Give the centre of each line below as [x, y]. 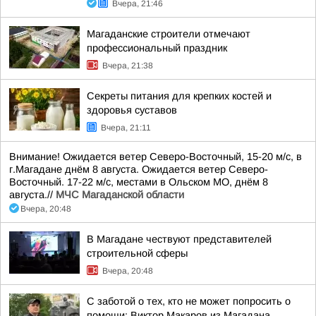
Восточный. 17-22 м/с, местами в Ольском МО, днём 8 [139, 182]
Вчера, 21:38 [128, 66]
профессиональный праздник [157, 48]
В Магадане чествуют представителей [179, 239]
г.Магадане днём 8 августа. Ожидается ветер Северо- [139, 169]
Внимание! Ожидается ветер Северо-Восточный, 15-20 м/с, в [156, 157]
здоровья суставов [132, 110]
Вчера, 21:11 [126, 128]
